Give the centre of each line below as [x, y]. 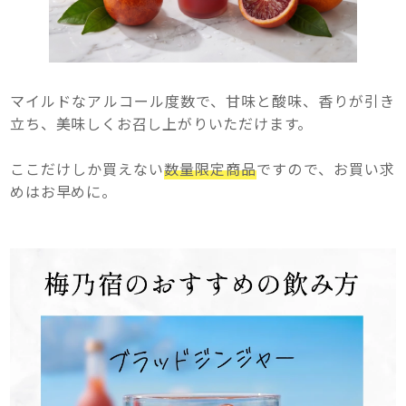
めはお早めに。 [63, 192]
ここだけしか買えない [87, 169]
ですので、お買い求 [326, 169]
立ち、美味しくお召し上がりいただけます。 [162, 124]
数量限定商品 [210, 169]
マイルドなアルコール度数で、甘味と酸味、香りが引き [203, 101]
